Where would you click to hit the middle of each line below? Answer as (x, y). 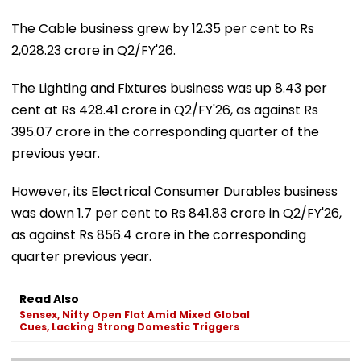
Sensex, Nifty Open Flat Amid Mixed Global (135, 314)
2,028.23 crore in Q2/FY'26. (93, 50)
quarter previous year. (81, 256)
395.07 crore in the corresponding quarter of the (165, 131)
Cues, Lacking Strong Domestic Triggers (129, 326)
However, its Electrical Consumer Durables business (174, 191)
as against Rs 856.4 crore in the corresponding (159, 234)
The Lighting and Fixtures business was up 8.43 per (169, 88)
